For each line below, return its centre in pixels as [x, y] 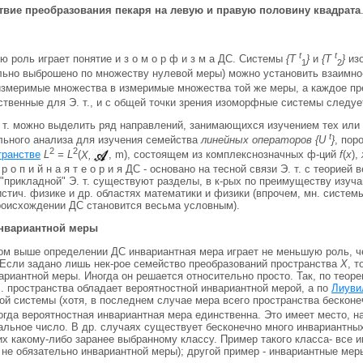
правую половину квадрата [288, 10]
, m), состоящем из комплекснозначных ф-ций [224, 155]
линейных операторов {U [265, 140]
